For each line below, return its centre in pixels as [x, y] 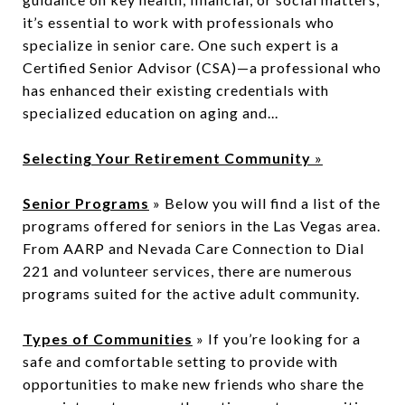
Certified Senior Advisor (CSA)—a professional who [202, 67]
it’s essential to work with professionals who [179, 22]
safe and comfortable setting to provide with [180, 361]
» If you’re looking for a [277, 338]
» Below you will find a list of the [265, 202]
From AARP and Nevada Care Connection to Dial [193, 248]
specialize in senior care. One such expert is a [181, 44]
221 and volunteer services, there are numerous [188, 270]
